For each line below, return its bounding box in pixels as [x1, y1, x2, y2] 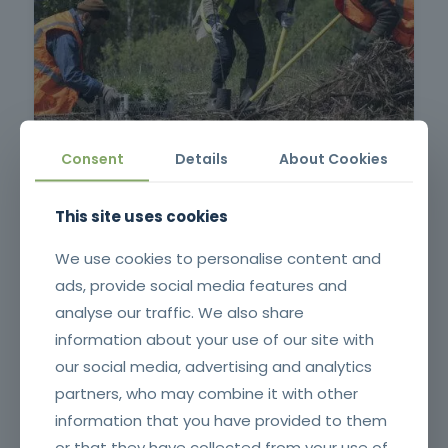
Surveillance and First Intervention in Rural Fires [86, 139, 362, 160]
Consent [60, 148, 124, 168]
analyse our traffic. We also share [55, 301, 304, 322]
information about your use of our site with [55, 328, 374, 349]
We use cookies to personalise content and [55, 247, 381, 268]
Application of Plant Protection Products [104, 397, 344, 418]
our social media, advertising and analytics [55, 355, 372, 376]
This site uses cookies [55, 205, 228, 226]
